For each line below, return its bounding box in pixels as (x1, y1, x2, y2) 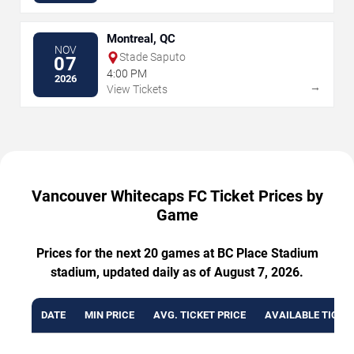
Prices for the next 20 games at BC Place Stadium (36, 246, 318, 262)
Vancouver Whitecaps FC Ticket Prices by (31, 186, 323, 206)
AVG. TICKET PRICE (153, 309, 246, 322)
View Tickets (107, 83, 168, 96)
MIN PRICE (85, 309, 134, 322)
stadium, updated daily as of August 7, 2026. (51, 265, 303, 281)
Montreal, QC (107, 32, 175, 47)
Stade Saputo (119, 51, 186, 64)
